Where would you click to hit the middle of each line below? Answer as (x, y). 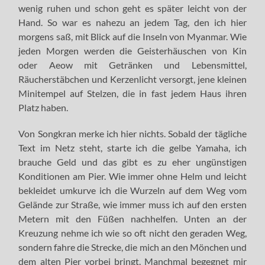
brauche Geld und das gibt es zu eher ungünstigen (132, 161)
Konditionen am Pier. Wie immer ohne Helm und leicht (132, 176)
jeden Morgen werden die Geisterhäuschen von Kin (132, 50)
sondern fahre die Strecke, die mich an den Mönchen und (132, 247)
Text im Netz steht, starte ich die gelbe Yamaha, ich (132, 147)
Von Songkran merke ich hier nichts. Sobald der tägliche (132, 133)
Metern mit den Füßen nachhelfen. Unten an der (132, 218)
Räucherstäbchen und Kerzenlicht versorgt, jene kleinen (132, 79)
